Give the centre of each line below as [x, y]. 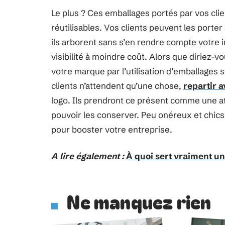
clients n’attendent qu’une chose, [117, 86]
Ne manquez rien [139, 201]
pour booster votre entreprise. [112, 129]
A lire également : [88, 156]
